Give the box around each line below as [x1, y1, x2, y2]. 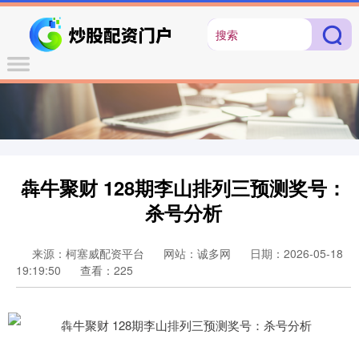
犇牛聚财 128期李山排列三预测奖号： [21, 174, 346, 202]
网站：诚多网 [163, 245, 231, 262]
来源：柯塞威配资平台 [32, 245, 147, 262]
